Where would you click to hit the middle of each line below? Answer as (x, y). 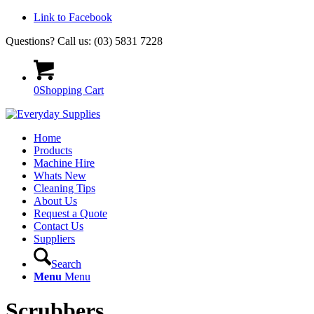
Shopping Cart (71, 90)
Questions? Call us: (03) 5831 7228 (84, 41)
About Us (55, 201)
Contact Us (59, 226)
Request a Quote (70, 213)
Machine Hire (64, 163)
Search (66, 264)
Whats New (60, 176)
